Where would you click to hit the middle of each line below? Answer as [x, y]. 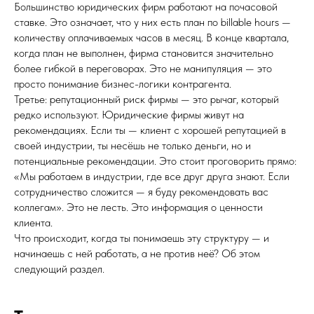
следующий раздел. [59, 269]
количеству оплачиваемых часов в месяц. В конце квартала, [151, 37]
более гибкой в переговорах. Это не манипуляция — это [143, 68]
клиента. [33, 223]
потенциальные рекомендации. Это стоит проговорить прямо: [155, 161]
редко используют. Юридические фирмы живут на [129, 115]
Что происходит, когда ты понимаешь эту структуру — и [142, 238]
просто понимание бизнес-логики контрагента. [123, 84]
